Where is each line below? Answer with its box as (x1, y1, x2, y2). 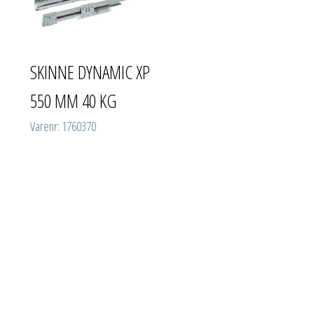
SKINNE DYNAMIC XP (30, 59, 150, 85)
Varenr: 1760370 (30, 117, 96, 135)
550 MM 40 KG (30, 88, 116, 114)
